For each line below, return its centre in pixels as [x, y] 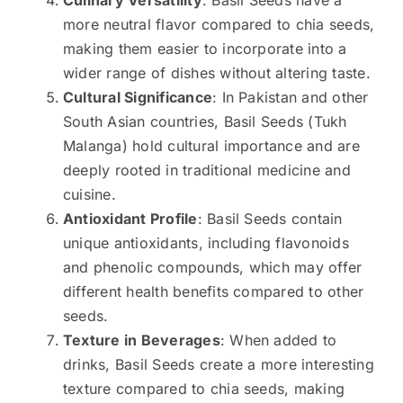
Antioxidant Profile [130, 219]
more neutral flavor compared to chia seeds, [219, 25]
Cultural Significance [138, 98]
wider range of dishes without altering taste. [216, 73]
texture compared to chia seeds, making [204, 389]
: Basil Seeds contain [270, 219]
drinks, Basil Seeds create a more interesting [218, 365]
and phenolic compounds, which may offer [212, 268]
